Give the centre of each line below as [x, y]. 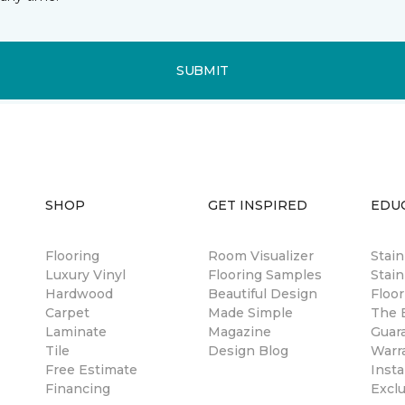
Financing [78, 389]
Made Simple [250, 313]
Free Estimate [91, 370]
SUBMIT [202, 70]
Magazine [240, 332]
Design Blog [248, 351]
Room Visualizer [261, 256]
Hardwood [79, 294]
